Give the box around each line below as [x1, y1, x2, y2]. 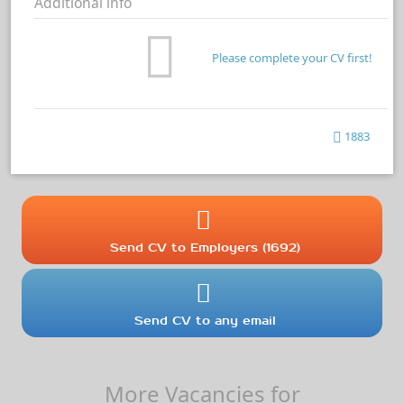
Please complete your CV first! [212, 50, 372, 67]
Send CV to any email [134, 312, 277, 328]
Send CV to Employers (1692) [110, 240, 301, 256]
